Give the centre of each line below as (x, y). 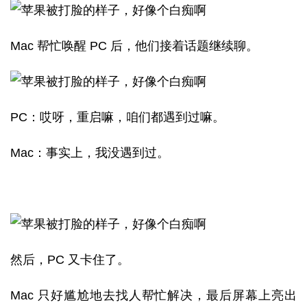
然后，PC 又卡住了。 (70, 260)
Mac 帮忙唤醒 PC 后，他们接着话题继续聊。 (134, 46)
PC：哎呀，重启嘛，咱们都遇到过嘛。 (118, 117)
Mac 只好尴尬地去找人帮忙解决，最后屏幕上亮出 (153, 295)
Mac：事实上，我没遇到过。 (90, 153)
